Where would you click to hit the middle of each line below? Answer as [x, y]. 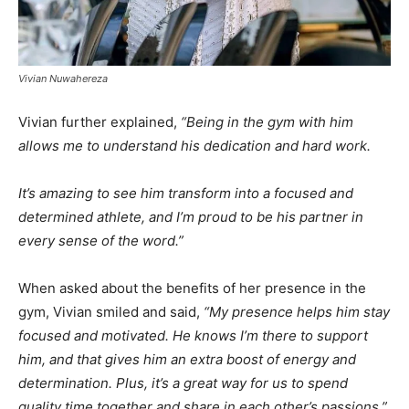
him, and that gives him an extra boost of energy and [187, 359]
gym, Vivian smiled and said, [111, 311]
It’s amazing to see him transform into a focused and [186, 193]
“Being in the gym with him [265, 121]
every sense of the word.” [101, 240]
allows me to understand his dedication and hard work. [194, 145]
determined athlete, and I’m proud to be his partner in [191, 216]
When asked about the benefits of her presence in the [192, 288]
